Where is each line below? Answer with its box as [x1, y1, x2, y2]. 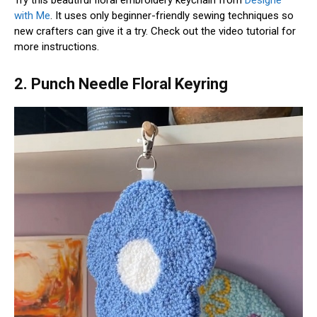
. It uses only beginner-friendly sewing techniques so [50, 8, 294, 22]
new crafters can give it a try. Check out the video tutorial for [14, 24, 296, 38]
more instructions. [14, 40, 99, 53]
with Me [14, 8, 50, 22]
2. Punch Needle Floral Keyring [14, 74, 228, 93]
